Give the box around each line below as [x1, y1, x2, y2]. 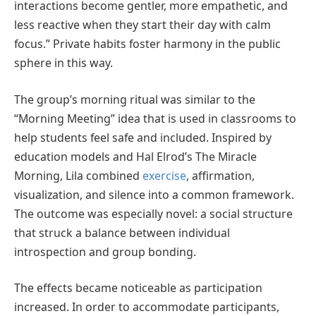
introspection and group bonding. [14, 243, 196, 260]
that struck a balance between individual [14, 224, 230, 241]
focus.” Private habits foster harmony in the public [14, 36, 281, 52]
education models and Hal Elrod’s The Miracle [14, 148, 257, 164]
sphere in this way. [14, 55, 113, 71]
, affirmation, [186, 167, 255, 183]
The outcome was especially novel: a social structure [14, 205, 293, 221]
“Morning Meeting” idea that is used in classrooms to [14, 110, 296, 126]
